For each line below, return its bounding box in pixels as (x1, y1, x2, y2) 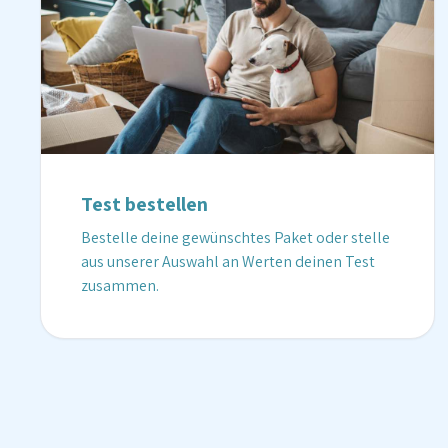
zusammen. (81, 275, 159, 296)
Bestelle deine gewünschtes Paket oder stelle (81, 227, 390, 248)
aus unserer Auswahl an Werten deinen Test (81, 251, 375, 272)
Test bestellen (81, 191, 208, 217)
